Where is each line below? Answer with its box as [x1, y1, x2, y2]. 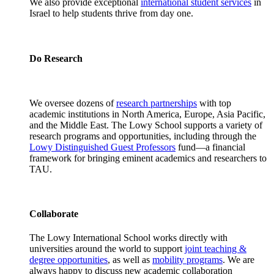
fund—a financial [176, 141, 245, 152]
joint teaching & [185, 243, 246, 254]
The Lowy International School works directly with [29, 232, 228, 243]
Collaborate [29, 209, 78, 220]
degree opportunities [29, 254, 108, 265]
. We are [223, 254, 254, 265]
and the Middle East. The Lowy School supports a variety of [29, 119, 262, 130]
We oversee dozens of [29, 97, 116, 108]
